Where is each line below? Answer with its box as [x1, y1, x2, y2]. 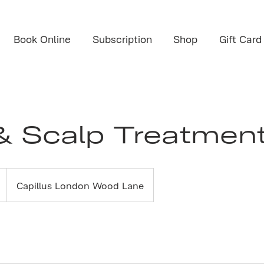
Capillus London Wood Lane [16, 179, 144, 192]
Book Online [13, 32, 71, 45]
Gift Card [219, 32, 262, 45]
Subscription [92, 32, 152, 45]
